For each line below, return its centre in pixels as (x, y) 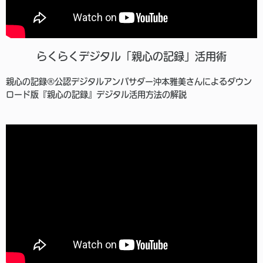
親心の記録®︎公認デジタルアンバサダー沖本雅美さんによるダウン (129, 82)
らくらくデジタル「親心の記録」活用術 (131, 57)
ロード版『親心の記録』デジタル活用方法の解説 (96, 95)
